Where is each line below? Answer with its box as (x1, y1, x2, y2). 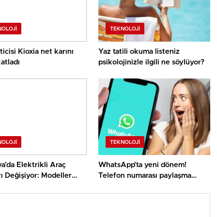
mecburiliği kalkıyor (98, 183, 167, 190)
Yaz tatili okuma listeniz (98, 48, 180, 56)
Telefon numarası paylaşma (98, 172, 192, 180)
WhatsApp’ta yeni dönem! (98, 161, 187, 169)
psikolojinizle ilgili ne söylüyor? (98, 59, 205, 66)
